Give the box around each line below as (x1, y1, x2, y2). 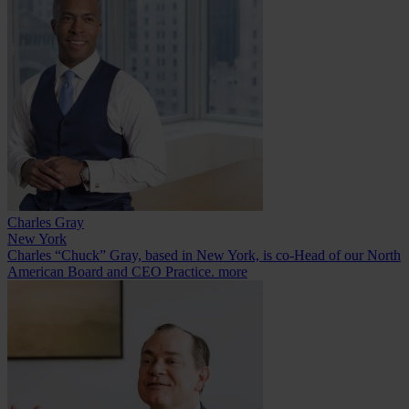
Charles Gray (7, 214, 84, 230)
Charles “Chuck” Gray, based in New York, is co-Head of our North (7, 246, 401, 263)
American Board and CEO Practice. (7, 263, 218, 279)
